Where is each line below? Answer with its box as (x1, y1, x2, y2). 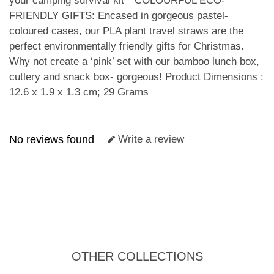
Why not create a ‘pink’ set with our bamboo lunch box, (9, 56, 259, 67)
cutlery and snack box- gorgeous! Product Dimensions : (9, 71, 264, 83)
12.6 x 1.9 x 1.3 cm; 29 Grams (9, 86, 149, 98)
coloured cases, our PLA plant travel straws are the (9, 25, 243, 37)
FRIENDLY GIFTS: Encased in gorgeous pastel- (9, 10, 228, 21)
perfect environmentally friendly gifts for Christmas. (9, 40, 244, 52)
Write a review (118, 133, 184, 145)
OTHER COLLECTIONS (71, 250, 203, 263)
